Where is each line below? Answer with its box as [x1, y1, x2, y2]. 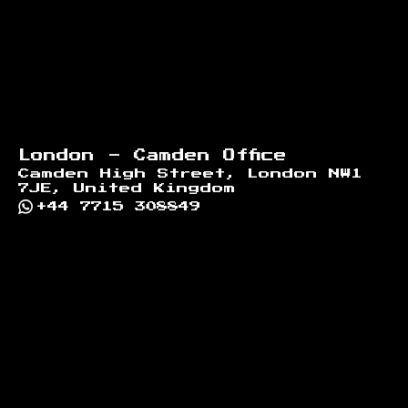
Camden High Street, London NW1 [18, 168, 362, 179]
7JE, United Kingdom [18, 182, 236, 194]
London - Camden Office [18, 148, 287, 162]
